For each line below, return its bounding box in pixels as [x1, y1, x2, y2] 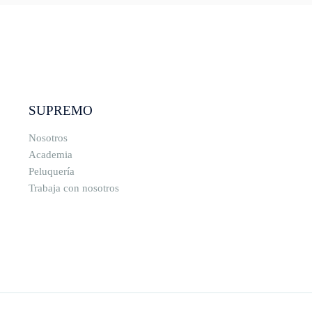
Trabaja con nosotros [28, 182, 119, 194]
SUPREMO [28, 103, 93, 118]
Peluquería [28, 166, 75, 178]
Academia [28, 149, 72, 161]
